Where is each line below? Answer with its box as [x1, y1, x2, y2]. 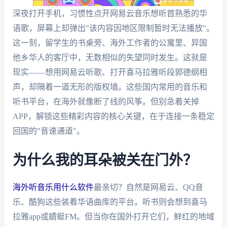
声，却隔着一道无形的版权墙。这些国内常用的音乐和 [12, 83, 207, 91]
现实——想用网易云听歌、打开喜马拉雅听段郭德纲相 [12, 68, 207, 77]
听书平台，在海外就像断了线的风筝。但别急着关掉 [12, 97, 199, 106]
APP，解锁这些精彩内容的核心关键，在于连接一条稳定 [12, 112, 214, 121]
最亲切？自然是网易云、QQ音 [93, 182, 203, 192]
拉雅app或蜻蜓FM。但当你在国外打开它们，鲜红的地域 [12, 212, 214, 221]
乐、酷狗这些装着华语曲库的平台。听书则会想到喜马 [12, 197, 207, 206]
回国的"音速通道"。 [12, 127, 85, 135]
